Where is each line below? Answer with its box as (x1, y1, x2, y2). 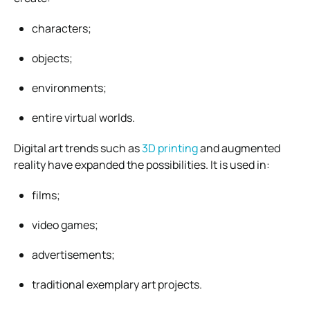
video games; (32, 217, 98, 232)
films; (32, 187, 60, 203)
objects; (32, 50, 73, 66)
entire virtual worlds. (32, 109, 135, 125)
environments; (32, 80, 107, 95)
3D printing (142, 140, 198, 156)
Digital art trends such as (14, 140, 142, 156)
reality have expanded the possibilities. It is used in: (14, 156, 270, 172)
